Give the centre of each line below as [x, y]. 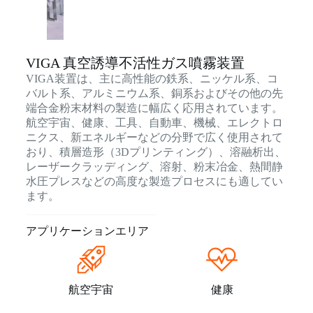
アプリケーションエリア [87, 231]
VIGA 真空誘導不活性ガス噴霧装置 [135, 63]
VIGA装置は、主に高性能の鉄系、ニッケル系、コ [152, 79]
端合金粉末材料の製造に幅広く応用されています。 [154, 108]
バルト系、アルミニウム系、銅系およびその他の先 [154, 93]
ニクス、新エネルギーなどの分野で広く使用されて [154, 137]
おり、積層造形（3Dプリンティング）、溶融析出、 [155, 152]
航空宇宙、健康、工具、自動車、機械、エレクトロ [154, 123]
